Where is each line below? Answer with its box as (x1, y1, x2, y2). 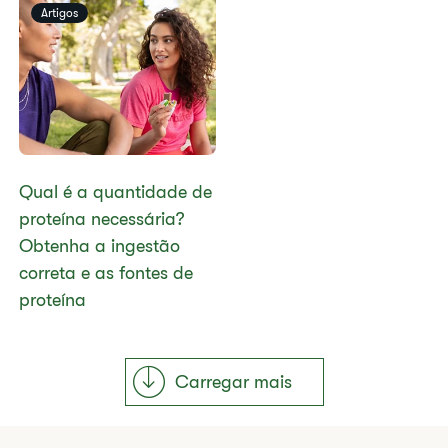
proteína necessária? (19, 209, 186, 229)
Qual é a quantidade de (19, 182, 213, 202)
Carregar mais (174, 371, 292, 392)
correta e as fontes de (19, 263, 194, 283)
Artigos (41, 6, 79, 20)
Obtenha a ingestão (19, 236, 181, 256)
